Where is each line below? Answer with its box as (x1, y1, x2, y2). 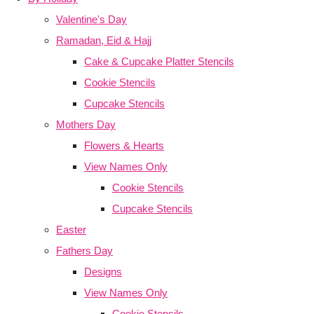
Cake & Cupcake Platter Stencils (84, 55, 234, 68)
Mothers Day (56, 118, 116, 131)
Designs (84, 266, 122, 278)
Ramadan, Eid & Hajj (56, 34, 151, 47)
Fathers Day (56, 245, 113, 257)
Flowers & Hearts (84, 139, 164, 152)
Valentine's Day (56, 13, 127, 26)
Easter (56, 224, 86, 236)
